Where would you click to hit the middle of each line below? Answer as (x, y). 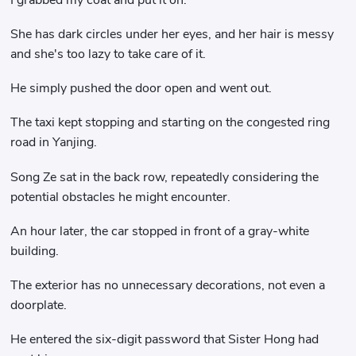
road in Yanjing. (54, 143)
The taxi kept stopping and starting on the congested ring (170, 123)
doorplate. (39, 306)
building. (35, 251)
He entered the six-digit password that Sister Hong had (165, 340)
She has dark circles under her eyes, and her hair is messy (172, 34)
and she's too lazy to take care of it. (108, 54)
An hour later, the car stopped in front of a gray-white (160, 231)
